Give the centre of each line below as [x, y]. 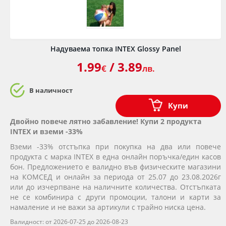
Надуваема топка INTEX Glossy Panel [116, 48]
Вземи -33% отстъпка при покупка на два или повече [116, 146]
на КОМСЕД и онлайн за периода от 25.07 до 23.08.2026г [116, 177]
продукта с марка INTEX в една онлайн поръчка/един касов [116, 156]
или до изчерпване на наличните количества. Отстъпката [116, 187]
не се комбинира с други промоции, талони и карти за [116, 197]
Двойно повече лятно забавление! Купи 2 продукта [106, 121]
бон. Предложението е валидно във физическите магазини [116, 166]
